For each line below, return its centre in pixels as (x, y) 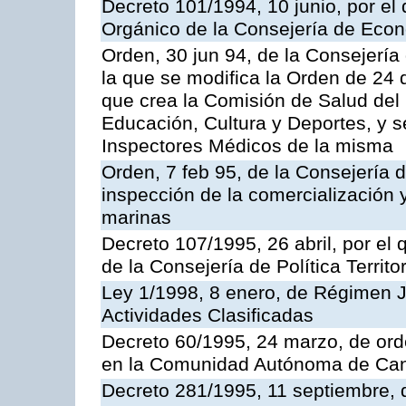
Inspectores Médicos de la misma (247, 146)
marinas (136, 218)
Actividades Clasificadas (208, 316)
